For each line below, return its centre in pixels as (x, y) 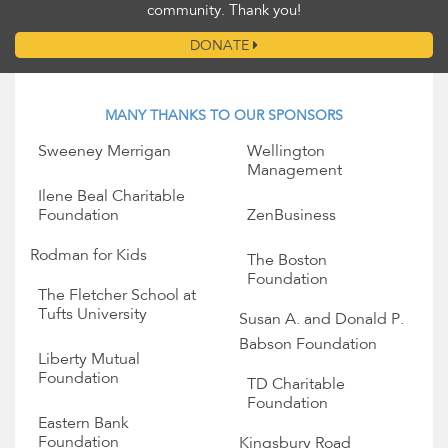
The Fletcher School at (117, 296)
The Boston (287, 261)
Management (294, 171)
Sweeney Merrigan (104, 152)
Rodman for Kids (88, 256)
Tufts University (92, 315)
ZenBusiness (291, 216)
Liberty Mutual (89, 360)
